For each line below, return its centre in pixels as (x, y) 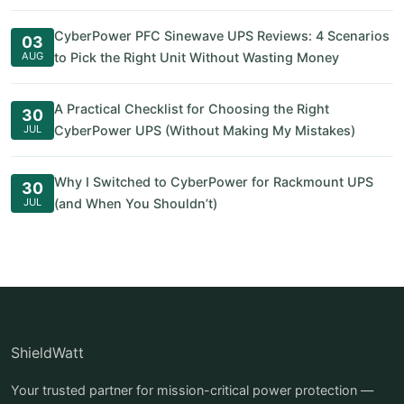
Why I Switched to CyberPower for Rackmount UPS (214, 182)
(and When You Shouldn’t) (136, 203)
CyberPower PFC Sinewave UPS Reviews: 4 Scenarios (222, 36)
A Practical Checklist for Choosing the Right (192, 109)
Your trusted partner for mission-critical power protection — (192, 390)
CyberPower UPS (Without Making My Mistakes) (205, 130)
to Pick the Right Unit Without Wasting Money (197, 57)
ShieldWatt (47, 353)
